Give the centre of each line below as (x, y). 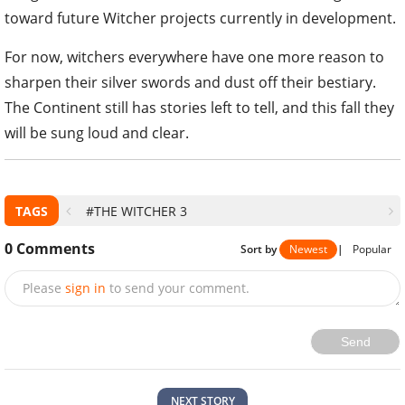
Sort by (260, 250)
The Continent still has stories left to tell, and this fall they (199, 108)
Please (42, 287)
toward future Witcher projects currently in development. (200, 19)
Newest (308, 250)
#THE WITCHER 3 (137, 212)
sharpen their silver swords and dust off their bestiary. (190, 83)
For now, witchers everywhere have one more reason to (194, 57)
